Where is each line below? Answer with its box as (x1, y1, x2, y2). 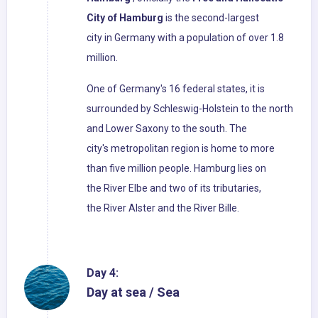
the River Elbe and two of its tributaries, (87, 182, 261, 194)
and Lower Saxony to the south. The (87, 123, 247, 135)
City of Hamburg (87, 12, 163, 24)
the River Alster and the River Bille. (87, 202, 239, 214)
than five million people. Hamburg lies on (87, 163, 266, 175)
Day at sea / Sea (87, 285, 180, 300)
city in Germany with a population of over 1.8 (87, 32, 284, 44)
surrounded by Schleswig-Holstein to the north (87, 103, 293, 115)
